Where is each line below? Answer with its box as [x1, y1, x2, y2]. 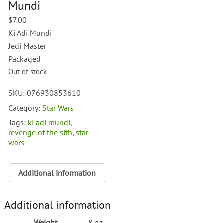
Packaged [8, 54, 41, 64]
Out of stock [8, 67, 47, 77]
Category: [8, 103, 43, 113]
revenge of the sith [8, 127, 73, 138]
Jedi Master [8, 41, 47, 51]
